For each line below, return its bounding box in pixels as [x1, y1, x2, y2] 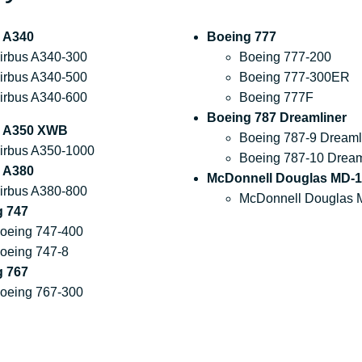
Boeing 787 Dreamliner [206, 111, 347, 125]
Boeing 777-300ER [238, 70, 350, 85]
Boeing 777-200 [238, 50, 331, 65]
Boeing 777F [238, 90, 314, 105]
